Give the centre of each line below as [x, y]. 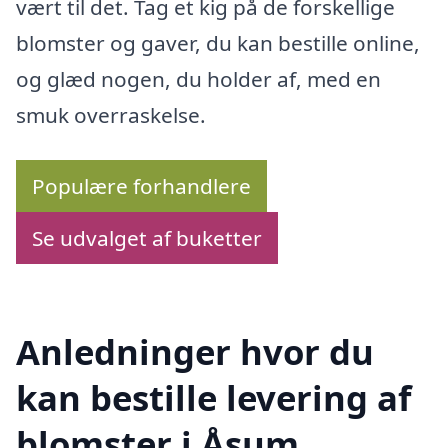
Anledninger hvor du [195, 352]
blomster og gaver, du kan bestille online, [218, 42]
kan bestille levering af [213, 398]
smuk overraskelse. [111, 114]
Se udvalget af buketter [147, 238]
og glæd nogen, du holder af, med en [198, 78]
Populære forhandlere [141, 186]
